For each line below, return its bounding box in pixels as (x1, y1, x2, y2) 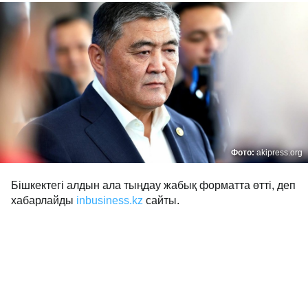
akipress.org (256, 148, 302, 157)
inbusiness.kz (76, 195, 143, 206)
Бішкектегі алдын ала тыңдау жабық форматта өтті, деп (11, 179, 296, 191)
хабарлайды (11, 195, 76, 206)
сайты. (143, 195, 179, 206)
